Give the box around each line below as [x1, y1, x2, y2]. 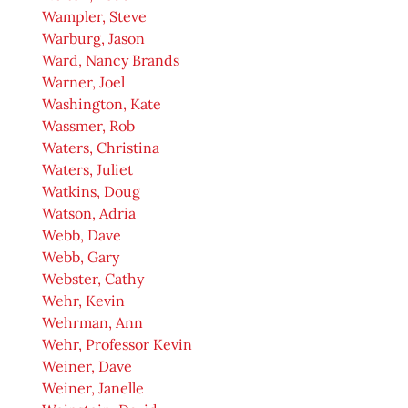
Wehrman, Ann [42, 313, 143, 332]
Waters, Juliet [42, 160, 133, 179]
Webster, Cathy [42, 270, 144, 289]
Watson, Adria [42, 204, 136, 223]
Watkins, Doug [42, 182, 140, 201]
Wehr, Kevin [42, 291, 125, 311]
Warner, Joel [42, 73, 125, 92]
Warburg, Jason [42, 29, 145, 48]
